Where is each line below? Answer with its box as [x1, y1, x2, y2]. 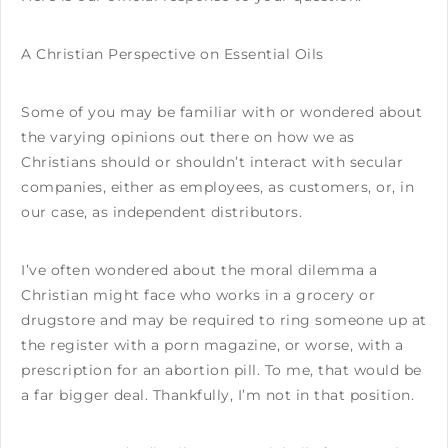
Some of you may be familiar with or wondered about [21, 102, 422, 121]
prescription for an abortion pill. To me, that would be [21, 360, 422, 379]
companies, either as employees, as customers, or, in [21, 177, 414, 196]
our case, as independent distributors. [21, 202, 302, 221]
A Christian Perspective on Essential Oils [21, 44, 324, 63]
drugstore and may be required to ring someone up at [21, 310, 427, 329]
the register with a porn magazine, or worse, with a [21, 335, 404, 354]
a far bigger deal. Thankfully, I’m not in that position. [21, 385, 414, 404]
